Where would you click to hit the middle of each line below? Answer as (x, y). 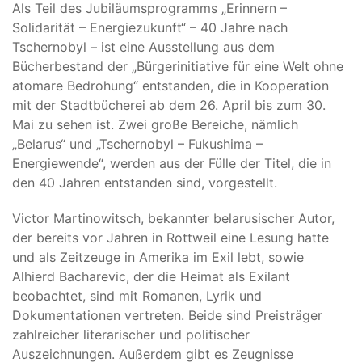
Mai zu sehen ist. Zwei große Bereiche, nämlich (155, 124)
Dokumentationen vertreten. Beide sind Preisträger (167, 315)
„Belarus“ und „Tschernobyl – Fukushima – (137, 143)
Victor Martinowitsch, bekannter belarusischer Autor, (173, 218)
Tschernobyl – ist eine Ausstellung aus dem (143, 46)
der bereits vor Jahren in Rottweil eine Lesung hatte (170, 237)
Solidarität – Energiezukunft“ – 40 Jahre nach (150, 27)
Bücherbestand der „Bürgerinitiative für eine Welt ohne (178, 66)
